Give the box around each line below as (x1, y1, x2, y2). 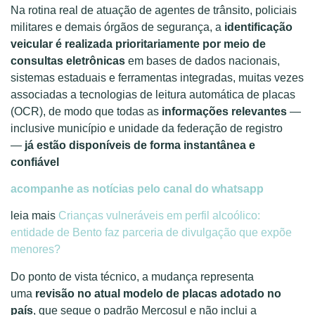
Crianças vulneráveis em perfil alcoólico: (58, 210, 260, 222)
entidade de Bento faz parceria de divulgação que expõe (11, 226, 292, 239)
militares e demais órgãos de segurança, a (11, 20, 224, 33)
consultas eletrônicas (11, 54, 125, 67)
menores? (11, 243, 60, 256)
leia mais (11, 210, 58, 222)
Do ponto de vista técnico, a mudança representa (11, 270, 254, 283)
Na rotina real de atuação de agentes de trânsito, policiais (11, 4, 297, 16)
